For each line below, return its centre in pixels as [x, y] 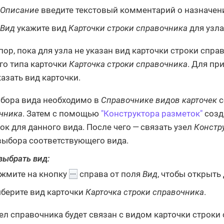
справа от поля [110, 174]
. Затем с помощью [62, 113]
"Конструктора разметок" [152, 113]
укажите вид [42, 28]
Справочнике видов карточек [159, 100]
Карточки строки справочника [128, 28]
